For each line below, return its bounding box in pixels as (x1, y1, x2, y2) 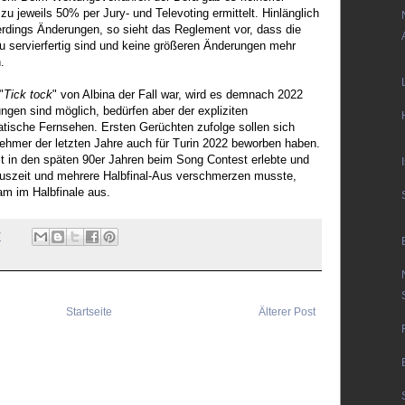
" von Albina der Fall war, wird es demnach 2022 (52, 87, 303, 101)
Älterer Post (259, 306, 316, 319)
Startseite (66, 306, 112, 319)
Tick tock (4, 87, 52, 101)
